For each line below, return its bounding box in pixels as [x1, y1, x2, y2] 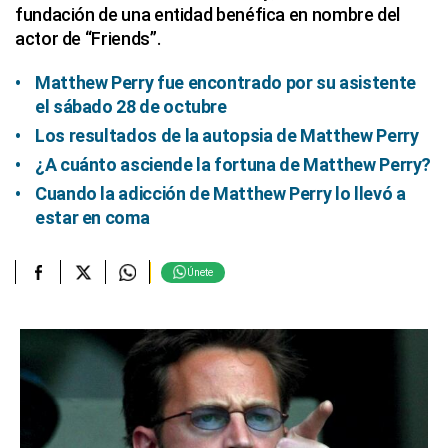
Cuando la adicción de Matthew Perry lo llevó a [35, 183, 406, 204]
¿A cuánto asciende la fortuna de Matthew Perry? [35, 154, 432, 175]
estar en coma [35, 207, 150, 228]
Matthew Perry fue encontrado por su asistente [35, 72, 416, 93]
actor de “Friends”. [15, 28, 161, 49]
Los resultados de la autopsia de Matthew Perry [35, 125, 419, 146]
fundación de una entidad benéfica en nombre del [15, 4, 401, 25]
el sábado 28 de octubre [35, 96, 227, 117]
